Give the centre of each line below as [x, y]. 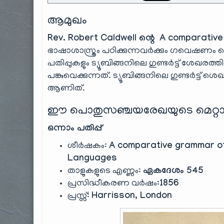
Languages [92, 159]
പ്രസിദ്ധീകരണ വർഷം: [114, 184]
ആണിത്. [66, 89]
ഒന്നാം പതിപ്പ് [75, 129]
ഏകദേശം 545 [173, 172]
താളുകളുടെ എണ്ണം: [105, 171]
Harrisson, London [132, 197]
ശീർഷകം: [88, 146]
